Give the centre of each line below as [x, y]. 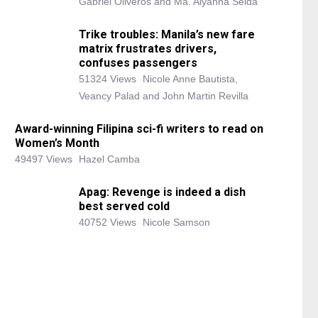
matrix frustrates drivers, [148, 49]
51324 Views [108, 79]
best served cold [124, 207]
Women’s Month [57, 143]
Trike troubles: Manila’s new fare [167, 35]
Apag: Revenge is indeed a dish [162, 192]
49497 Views [44, 159]
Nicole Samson [176, 223]
